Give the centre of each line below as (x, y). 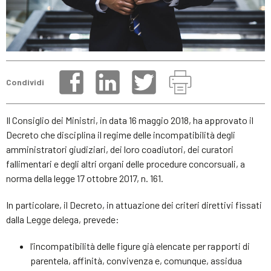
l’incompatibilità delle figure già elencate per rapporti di (140, 246)
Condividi (25, 82)
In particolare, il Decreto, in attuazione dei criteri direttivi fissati (134, 204)
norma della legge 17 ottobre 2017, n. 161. (85, 178)
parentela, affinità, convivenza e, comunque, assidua (136, 260)
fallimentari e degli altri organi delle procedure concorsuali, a (126, 163)
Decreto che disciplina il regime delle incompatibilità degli (121, 134)
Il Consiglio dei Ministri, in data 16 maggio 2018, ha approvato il (130, 120)
